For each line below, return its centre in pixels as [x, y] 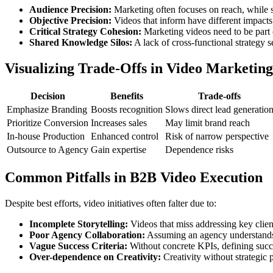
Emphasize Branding [47, 109]
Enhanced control [125, 136]
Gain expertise [119, 149]
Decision [48, 96]
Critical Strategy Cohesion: [85, 32]
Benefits [127, 96]
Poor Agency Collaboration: [87, 235]
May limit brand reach [207, 122]
